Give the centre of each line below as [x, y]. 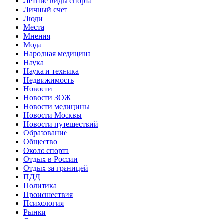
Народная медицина [57, 53]
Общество [40, 141]
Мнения [37, 36]
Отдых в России [51, 159]
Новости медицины [56, 106]
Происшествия [48, 194]
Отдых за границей [56, 168]
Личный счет [45, 9]
